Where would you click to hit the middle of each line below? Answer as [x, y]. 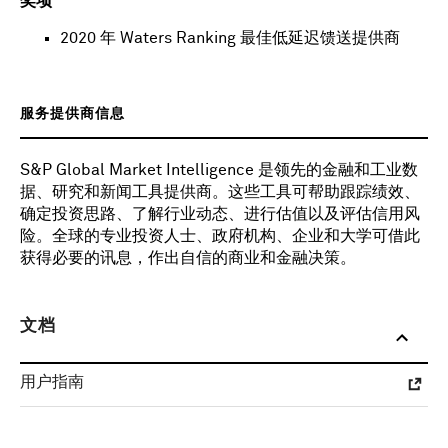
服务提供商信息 [72, 114]
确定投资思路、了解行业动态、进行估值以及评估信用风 [220, 214]
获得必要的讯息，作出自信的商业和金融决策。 [188, 258]
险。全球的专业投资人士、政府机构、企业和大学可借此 [220, 236]
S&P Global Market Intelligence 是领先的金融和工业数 [219, 170]
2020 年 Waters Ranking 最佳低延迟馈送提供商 [230, 38]
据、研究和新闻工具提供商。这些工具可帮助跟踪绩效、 [220, 192]
